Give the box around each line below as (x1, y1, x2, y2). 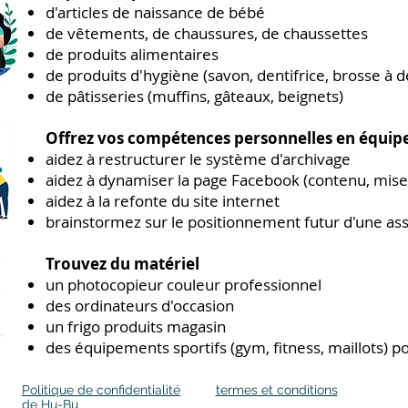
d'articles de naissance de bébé (46, 2, 265, 23)
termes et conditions (215, 382, 338, 397)
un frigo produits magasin (46, 316, 226, 337)
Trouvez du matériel (46, 253, 199, 274)
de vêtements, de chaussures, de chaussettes (46, 23, 368, 44)
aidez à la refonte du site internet (46, 190, 280, 211)
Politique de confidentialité (22, 382, 180, 397)
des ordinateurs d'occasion (46, 295, 234, 316)
